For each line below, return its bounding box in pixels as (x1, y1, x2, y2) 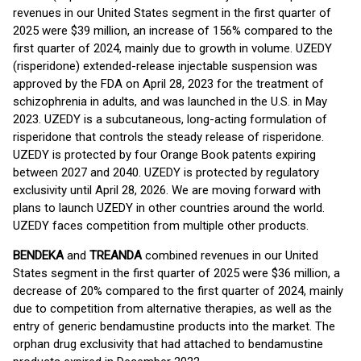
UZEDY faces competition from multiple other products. (13, 218, 309, 233)
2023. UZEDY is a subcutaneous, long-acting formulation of (13, 112, 327, 127)
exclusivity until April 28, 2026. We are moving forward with (13, 183, 321, 197)
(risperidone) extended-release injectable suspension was (13, 59, 317, 73)
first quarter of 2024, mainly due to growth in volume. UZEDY (13, 41, 332, 56)
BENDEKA (13, 248, 64, 263)
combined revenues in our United (142, 248, 318, 263)
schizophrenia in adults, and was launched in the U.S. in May (13, 94, 327, 109)
